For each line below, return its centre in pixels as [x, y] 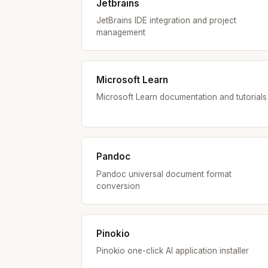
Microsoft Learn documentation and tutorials [182, 97]
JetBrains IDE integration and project [166, 21]
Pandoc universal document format [164, 174]
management [121, 33]
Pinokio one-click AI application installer [173, 251]
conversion [118, 186]
